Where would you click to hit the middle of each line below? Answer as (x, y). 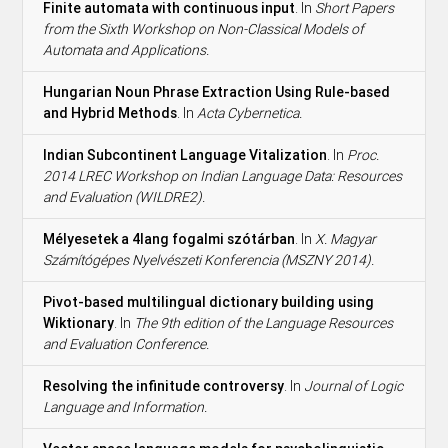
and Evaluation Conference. (126, 343)
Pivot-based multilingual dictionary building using (209, 301)
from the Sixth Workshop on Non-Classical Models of (204, 28)
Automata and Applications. (126, 49)
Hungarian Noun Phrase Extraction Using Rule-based (217, 91)
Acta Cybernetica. (250, 112)
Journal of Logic (354, 385)
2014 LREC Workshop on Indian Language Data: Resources (223, 175)
